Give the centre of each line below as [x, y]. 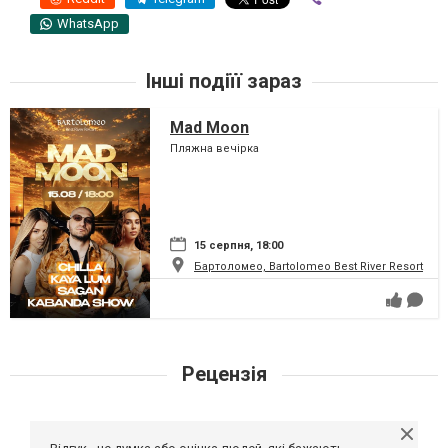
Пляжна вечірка [214, 148]
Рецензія [224, 373]
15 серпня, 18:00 [238, 245]
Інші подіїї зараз [224, 80]
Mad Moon [209, 127]
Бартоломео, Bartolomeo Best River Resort [308, 266]
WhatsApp [88, 23]
